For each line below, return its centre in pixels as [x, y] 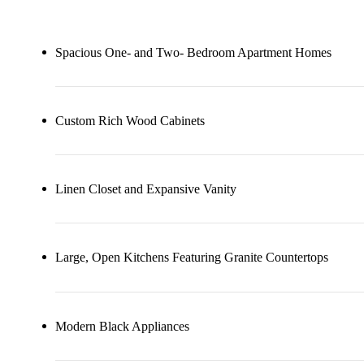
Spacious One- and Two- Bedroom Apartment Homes [193, 52]
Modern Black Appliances [122, 327]
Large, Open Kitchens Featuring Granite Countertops [192, 258]
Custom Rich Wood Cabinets [130, 121]
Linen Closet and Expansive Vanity [146, 189]
